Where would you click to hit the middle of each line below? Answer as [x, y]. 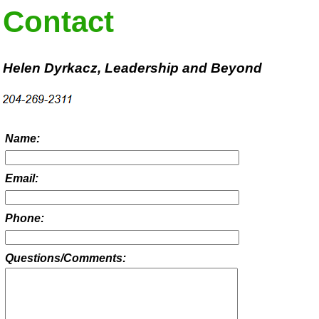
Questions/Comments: [66, 258]
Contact [59, 22]
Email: [22, 179]
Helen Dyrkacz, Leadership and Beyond [133, 68]
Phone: [25, 219]
